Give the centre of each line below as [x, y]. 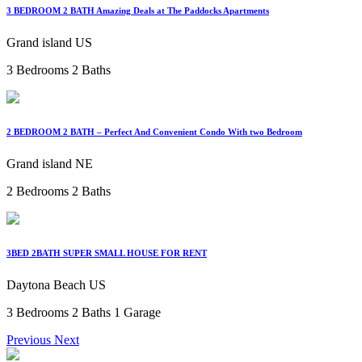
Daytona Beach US [56, 284]
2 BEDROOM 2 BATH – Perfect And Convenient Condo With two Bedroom [154, 131]
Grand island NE [50, 163]
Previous [29, 339]
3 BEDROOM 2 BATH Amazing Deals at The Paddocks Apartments [138, 10]
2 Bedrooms [39, 191]
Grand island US [49, 42]
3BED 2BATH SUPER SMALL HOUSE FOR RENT [107, 253]
